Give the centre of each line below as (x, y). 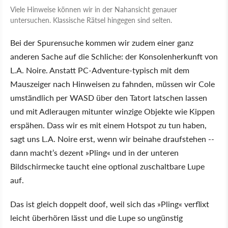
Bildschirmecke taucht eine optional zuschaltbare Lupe (107, 166)
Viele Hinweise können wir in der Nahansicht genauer (94, 9)
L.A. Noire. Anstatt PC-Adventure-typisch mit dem (100, 70)
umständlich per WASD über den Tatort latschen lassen (109, 97)
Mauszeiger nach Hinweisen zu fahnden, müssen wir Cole (112, 83)
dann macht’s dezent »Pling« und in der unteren (94, 152)
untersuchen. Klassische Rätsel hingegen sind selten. (91, 20)
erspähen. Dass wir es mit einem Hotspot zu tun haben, (108, 125)
